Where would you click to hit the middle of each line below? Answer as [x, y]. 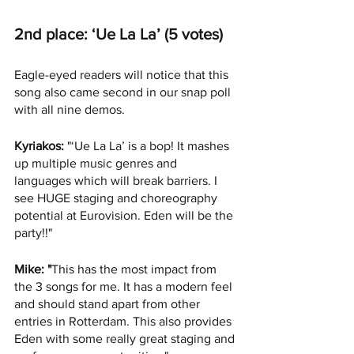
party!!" [33, 233]
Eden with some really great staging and [126, 339]
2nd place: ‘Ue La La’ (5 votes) [119, 34]
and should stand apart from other [109, 304]
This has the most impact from [136, 269]
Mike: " [33, 269]
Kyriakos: [39, 146]
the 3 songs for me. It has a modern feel [125, 287]
